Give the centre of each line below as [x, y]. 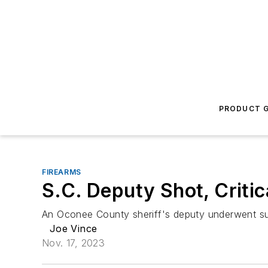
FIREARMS [62, 172]
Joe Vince [73, 229]
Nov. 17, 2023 [74, 243]
